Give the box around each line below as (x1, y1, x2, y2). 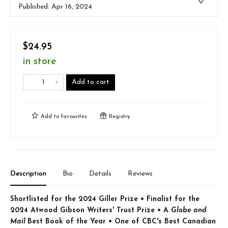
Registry (107, 114, 130, 120)
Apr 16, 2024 (51, 3, 92, 11)
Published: (18, 3, 51, 11)
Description (10, 170, 46, 178)
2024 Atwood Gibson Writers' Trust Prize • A (10, 207, 171, 215)
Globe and (171, 207, 207, 215)
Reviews (128, 170, 153, 178)
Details (89, 170, 111, 178)
